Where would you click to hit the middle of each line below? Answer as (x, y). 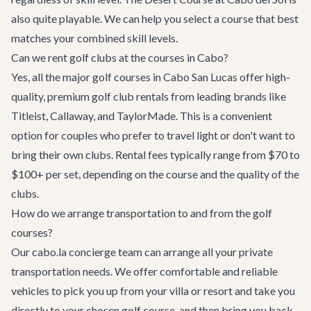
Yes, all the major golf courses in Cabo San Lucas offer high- (151, 77)
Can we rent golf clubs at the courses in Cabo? (120, 57)
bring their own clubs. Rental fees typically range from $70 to (155, 154)
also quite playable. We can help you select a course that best (155, 18)
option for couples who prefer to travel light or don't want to (153, 135)
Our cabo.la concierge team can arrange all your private (142, 252)
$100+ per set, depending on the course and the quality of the (155, 174)
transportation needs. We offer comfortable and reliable (144, 271)
